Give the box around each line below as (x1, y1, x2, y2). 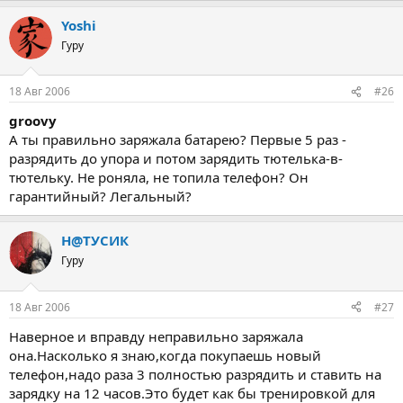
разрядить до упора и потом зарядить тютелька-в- (9, 149, 343, 167)
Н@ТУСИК (61, 231, 129, 249)
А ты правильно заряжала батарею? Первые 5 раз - (9, 130, 346, 148)
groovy (9, 112, 57, 130)
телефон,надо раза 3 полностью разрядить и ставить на (9, 364, 381, 383)
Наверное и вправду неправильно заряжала (9, 327, 303, 345)
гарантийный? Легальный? (9, 187, 192, 205)
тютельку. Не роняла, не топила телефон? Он (9, 168, 309, 186)
